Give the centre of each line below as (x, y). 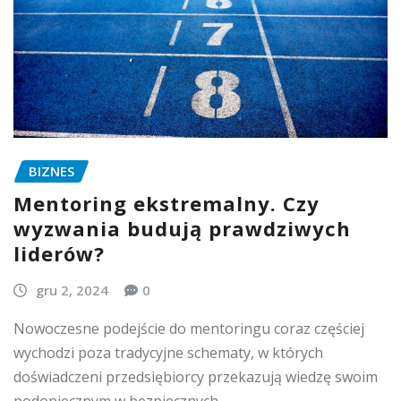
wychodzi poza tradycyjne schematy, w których (168, 353)
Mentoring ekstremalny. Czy (166, 204)
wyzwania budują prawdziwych (182, 229)
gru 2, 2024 (72, 290)
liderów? (59, 254)
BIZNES (51, 171)
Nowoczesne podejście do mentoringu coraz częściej (189, 328)
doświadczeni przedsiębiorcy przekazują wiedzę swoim (196, 377)
